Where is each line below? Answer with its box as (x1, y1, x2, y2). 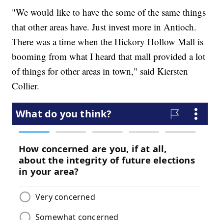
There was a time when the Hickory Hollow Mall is (12, 35, 204, 48)
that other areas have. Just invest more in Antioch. (12, 20, 197, 33)
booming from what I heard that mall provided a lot (12, 50, 206, 62)
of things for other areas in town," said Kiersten (12, 64, 189, 77)
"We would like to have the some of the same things (12, 5, 206, 18)
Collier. (12, 79, 40, 92)
